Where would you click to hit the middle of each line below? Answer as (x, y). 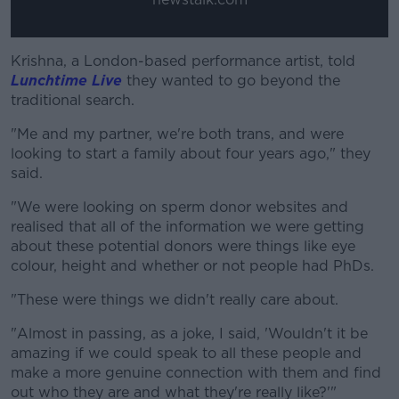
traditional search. (73, 100)
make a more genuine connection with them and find (196, 372)
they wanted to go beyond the (231, 80)
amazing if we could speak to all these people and (186, 353)
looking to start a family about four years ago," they (191, 153)
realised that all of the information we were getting (187, 226)
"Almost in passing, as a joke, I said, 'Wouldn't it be (189, 333)
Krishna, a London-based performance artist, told (183, 61)
